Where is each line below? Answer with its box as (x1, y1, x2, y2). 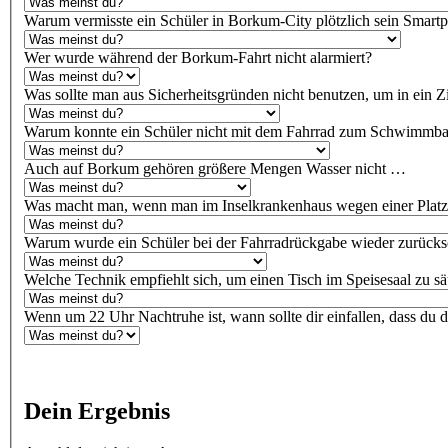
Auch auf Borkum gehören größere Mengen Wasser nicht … (24, 160, 406, 178)
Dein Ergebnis (24, 398, 170, 424)
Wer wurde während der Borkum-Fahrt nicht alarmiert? (24, 49, 372, 67)
